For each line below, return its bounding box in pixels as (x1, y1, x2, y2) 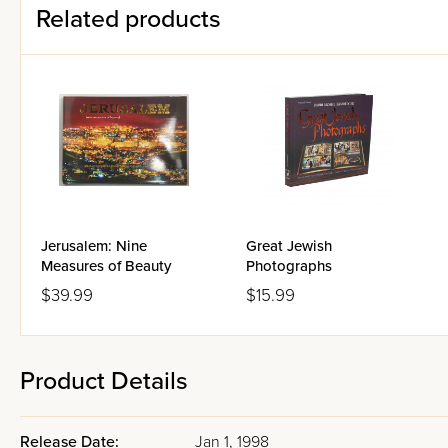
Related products (36, 4, 221, 34)
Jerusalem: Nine (41, 237, 147, 255)
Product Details (20, 366, 188, 396)
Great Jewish (246, 237, 332, 255)
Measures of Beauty (41, 257, 171, 275)
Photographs (246, 257, 332, 275)
